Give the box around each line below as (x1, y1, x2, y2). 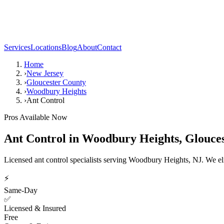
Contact (97, 43, 121, 51)
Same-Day (4, 185, 37, 194)
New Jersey (26, 69, 63, 77)
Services (4, 43, 30, 51)
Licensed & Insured (4, 203, 66, 212)
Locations (30, 43, 61, 51)
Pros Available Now (4, 113, 67, 121)
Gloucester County (26, 78, 86, 86)
